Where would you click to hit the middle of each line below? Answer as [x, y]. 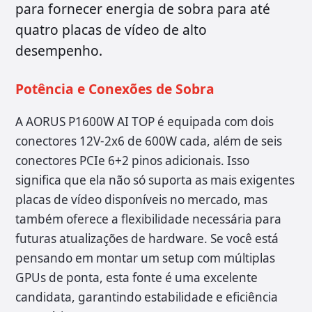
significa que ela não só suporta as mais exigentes [155, 180]
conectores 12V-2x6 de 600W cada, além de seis [149, 141]
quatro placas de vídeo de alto [111, 30]
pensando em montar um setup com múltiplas [145, 258]
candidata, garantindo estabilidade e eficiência [147, 297]
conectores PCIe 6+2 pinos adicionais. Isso [132, 161]
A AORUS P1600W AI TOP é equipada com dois [145, 122]
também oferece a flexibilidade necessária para [148, 219]
